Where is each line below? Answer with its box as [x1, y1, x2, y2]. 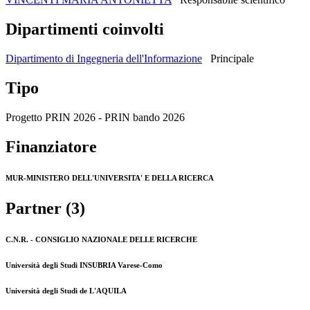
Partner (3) [6, 199, 85, 217]
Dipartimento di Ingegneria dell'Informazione [6, 52, 202, 64]
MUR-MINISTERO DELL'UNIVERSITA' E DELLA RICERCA [6, 173, 214, 182]
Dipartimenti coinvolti [6, 20, 164, 39]
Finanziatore [6, 137, 97, 156]
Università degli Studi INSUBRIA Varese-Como [6, 260, 163, 269]
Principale [210, 52, 254, 64]
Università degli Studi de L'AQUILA [6, 286, 127, 295]
